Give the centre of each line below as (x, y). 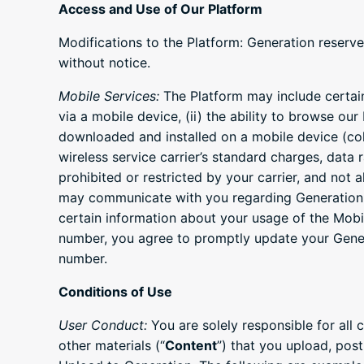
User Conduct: (103, 325)
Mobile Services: (109, 96)
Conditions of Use (115, 292)
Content (191, 346)
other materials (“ (112, 346)
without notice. (104, 63)
